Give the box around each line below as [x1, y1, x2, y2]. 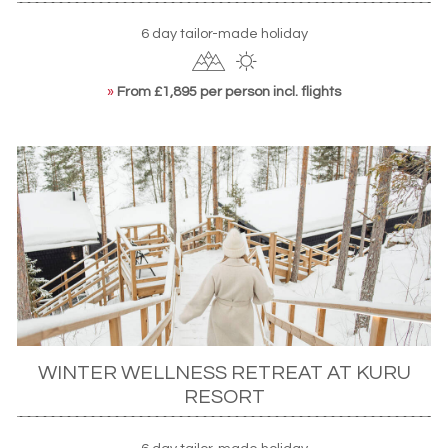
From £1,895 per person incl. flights [117, 84, 341, 100]
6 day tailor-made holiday [140, 26, 308, 42]
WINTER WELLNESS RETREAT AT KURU [37, 362, 411, 384]
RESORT [183, 386, 265, 408]
